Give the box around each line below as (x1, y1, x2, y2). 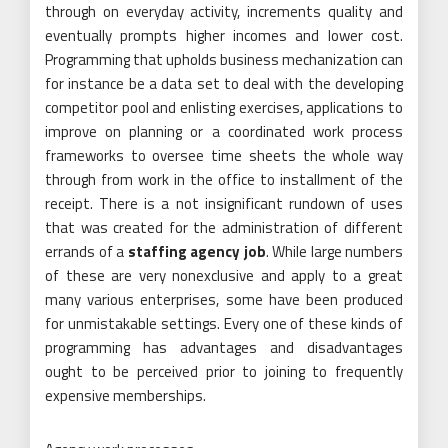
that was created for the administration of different (45, 215, 403, 239)
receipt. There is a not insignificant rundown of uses (45, 191, 403, 215)
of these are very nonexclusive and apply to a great (45, 263, 403, 287)
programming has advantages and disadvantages (45, 335, 403, 359)
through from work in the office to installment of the (45, 167, 403, 191)
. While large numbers (265, 239, 403, 263)
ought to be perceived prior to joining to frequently (45, 359, 403, 383)
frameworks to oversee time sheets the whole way (45, 143, 403, 167)
